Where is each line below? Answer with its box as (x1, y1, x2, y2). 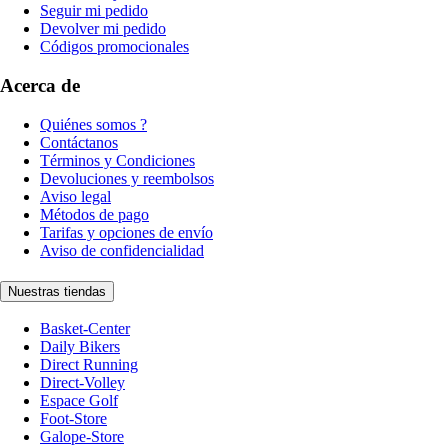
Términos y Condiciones (40, 151, 195, 169)
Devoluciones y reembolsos (40, 169, 214, 187)
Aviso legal (40, 187, 111, 205)
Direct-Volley (40, 374, 125, 392)
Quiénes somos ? (40, 115, 147, 133)
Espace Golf (40, 392, 118, 410)
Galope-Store (40, 428, 124, 446)
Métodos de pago (40, 205, 149, 223)
